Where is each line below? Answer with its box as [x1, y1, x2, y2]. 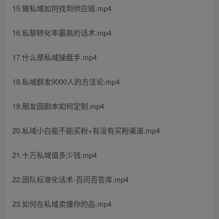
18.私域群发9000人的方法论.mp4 [12, 76, 120, 87]
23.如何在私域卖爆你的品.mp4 [12, 198, 111, 209]
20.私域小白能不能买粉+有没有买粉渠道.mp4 [12, 125, 160, 135]
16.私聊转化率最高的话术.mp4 [12, 27, 111, 38]
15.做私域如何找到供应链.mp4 [12, 3, 111, 13]
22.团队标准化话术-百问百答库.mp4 [12, 174, 129, 184]
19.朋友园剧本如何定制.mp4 [12, 101, 104, 111]
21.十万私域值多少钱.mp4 [12, 150, 97, 160]
